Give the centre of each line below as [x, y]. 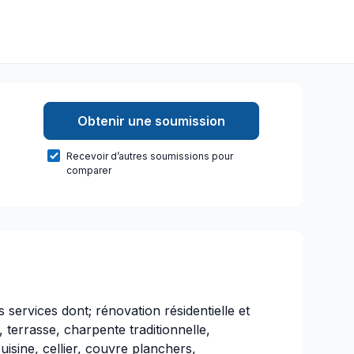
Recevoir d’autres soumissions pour [149, 156]
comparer [88, 170]
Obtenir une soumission [151, 121]
